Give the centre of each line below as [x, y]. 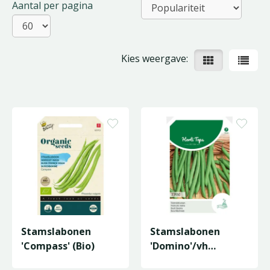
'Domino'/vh [179, 246]
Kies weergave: [155, 58]
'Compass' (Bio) [58, 246]
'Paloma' [171, 260]
